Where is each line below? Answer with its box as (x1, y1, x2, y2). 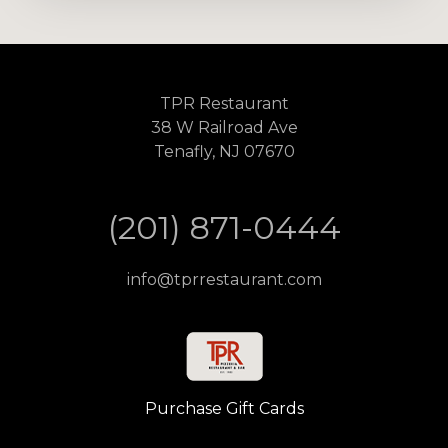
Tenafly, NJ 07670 (153, 141, 295, 161)
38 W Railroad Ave (150, 117, 298, 137)
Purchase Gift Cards (144, 398, 304, 418)
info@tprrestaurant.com (126, 269, 322, 289)
